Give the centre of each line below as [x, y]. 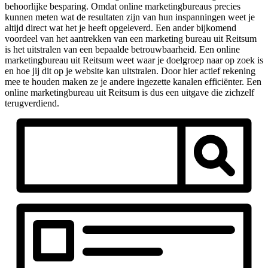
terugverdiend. [32, 103]
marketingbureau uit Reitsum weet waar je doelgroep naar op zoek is [134, 60]
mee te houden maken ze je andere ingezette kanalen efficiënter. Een [133, 81]
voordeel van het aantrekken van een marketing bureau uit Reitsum [131, 38]
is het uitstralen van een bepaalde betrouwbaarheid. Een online [122, 49]
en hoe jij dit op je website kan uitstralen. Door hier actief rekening [130, 71]
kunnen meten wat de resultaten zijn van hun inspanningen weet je [130, 17]
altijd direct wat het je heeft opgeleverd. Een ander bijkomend [121, 28]
